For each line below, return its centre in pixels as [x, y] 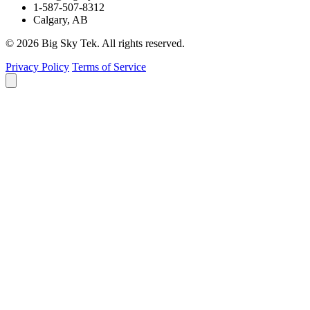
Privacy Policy [37, 66]
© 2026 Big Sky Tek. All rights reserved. [95, 43]
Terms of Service [109, 66]
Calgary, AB [61, 19]
